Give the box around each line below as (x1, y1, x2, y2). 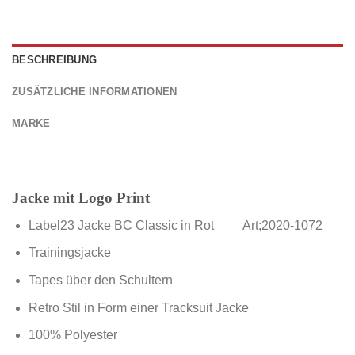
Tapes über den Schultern (28, 273, 173, 288)
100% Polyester (28, 328, 117, 342)
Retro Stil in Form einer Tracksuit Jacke (28, 300, 249, 315)
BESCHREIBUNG (12, 54, 97, 67)
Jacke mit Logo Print (12, 189, 150, 207)
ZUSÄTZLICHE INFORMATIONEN (12, 86, 177, 98)
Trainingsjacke (28, 246, 111, 260)
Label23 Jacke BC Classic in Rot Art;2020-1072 (28, 218, 323, 232)
